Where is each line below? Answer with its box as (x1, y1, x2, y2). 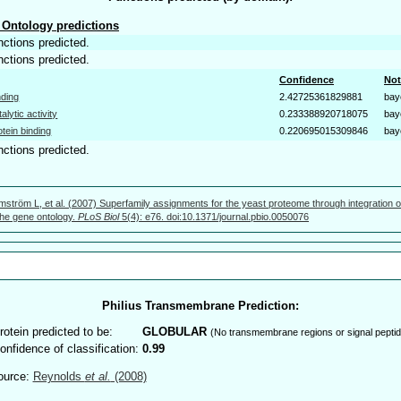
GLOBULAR (141, 324, 207, 338)
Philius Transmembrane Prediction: (102, 298, 299, 312)
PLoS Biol (78, 210, 119, 222)
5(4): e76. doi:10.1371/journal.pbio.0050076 (119, 210, 309, 222)
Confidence (279, 73, 334, 85)
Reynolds (32, 370, 85, 384)
